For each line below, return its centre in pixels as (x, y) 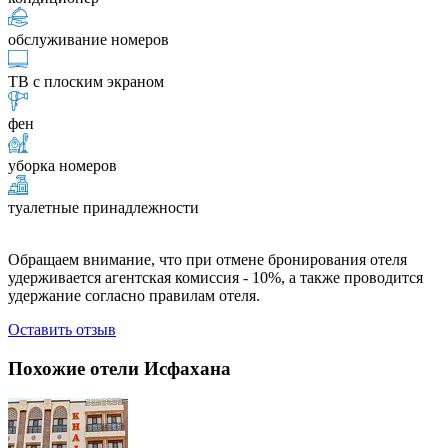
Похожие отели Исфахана (119, 368)
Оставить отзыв (62, 329)
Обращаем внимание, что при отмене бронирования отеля (207, 259)
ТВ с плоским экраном (86, 81)
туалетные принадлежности (103, 207)
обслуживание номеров (88, 39)
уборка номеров (62, 165)
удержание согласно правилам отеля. (134, 295)
